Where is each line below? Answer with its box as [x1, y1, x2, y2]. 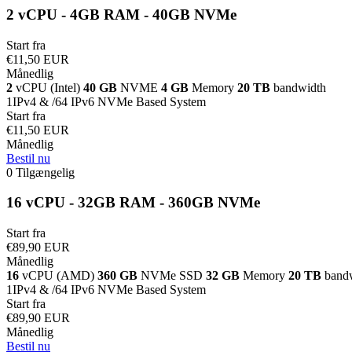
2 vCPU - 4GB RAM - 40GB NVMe [6, 5, 236, 23]
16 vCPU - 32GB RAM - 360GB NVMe [6, 194, 260, 211]
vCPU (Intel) [16, 80, 83, 94]
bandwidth [273, 80, 326, 94]
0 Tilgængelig [6, 165, 75, 179]
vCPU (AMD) [22, 269, 97, 283]
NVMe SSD [141, 269, 206, 283]
